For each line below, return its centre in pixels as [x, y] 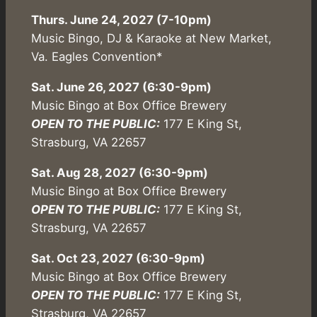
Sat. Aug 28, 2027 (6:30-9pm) [119, 172]
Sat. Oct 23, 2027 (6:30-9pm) [118, 258]
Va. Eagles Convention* [96, 57]
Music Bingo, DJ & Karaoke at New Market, [151, 39]
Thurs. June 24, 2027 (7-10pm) [121, 20]
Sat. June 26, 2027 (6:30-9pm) [121, 87]
